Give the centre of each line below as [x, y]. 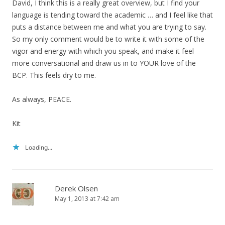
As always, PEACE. [42, 99]
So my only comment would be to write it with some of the [108, 39]
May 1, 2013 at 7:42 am [87, 199]
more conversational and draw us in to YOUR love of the [104, 63]
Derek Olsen [76, 188]
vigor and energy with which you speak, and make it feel [103, 51]
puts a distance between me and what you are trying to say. [109, 27]
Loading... [39, 147]
